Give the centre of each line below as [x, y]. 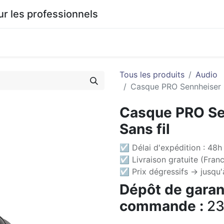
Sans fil [145, 129]
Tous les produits [152, 74]
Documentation [60, 42]
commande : [161, 206]
